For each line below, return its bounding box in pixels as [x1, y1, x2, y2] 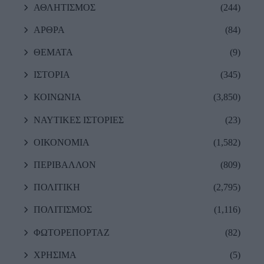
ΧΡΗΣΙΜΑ [34, 249, 77, 260]
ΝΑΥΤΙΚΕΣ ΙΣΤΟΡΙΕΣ [34, 114, 124, 125]
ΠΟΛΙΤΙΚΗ [34, 182, 80, 193]
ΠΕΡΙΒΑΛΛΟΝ [34, 160, 96, 170]
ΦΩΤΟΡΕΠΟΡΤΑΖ [34, 227, 110, 237]
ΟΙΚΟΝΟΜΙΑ [34, 137, 90, 147]
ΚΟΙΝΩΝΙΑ [34, 92, 81, 103]
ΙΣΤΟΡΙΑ [34, 70, 70, 80]
